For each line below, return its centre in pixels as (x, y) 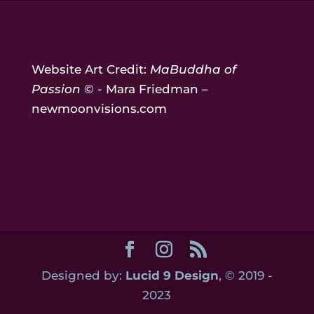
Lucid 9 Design (172, 275)
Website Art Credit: (90, 70)
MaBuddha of (193, 70)
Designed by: (83, 275)
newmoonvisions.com (99, 109)
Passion (56, 89)
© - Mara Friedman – (144, 89)
